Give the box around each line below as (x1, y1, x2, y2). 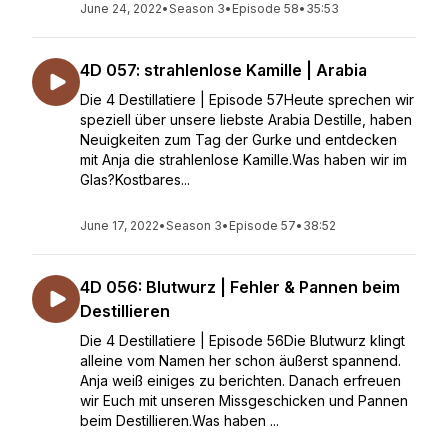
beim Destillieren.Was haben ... (80, 412, 279, 429)
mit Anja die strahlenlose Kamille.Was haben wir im (80, 151, 407, 168)
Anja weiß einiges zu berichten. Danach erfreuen (80, 372, 401, 389)
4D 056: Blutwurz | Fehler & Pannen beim (80, 277, 400, 297)
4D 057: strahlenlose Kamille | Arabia (80, 60, 367, 80)
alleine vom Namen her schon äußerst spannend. (80, 352, 401, 369)
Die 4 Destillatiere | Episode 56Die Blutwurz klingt (80, 332, 405, 349)
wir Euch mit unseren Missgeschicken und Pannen (80, 392, 408, 409)
